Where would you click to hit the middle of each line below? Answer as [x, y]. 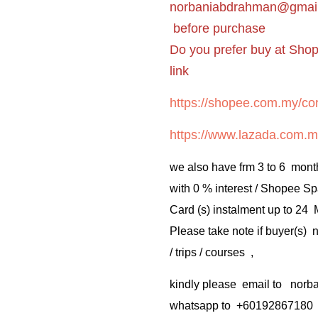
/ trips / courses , [212, 252]
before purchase [218, 28]
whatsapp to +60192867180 [241, 305]
